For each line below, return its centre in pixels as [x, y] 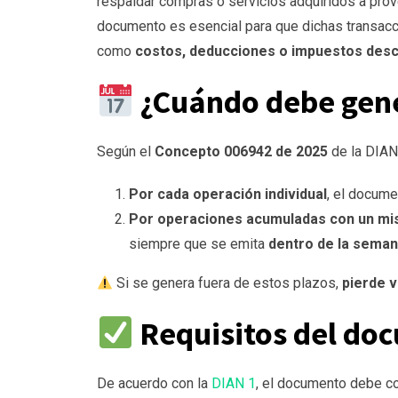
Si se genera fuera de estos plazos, [228, 283]
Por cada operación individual [228, 195]
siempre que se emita [199, 244]
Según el [126, 152]
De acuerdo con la [154, 384]
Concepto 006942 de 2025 [241, 152]
